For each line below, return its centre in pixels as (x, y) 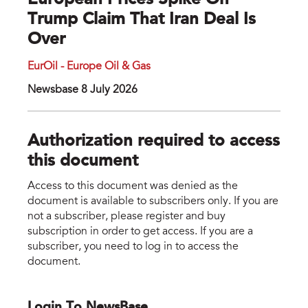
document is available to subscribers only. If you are (153, 201)
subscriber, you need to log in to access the (133, 246)
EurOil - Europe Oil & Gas (89, 67)
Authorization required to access (154, 142)
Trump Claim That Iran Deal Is (142, 20)
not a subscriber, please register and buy (126, 216)
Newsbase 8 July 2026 (82, 90)
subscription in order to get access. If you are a (140, 231)
